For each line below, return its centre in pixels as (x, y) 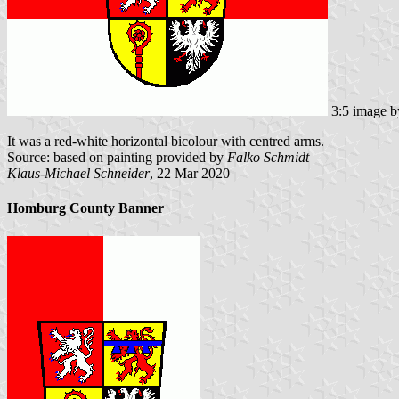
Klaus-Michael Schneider (78, 174)
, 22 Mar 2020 (190, 174)
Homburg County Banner (85, 208)
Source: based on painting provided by (117, 158)
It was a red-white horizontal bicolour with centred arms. (166, 142)
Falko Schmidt (268, 158)
